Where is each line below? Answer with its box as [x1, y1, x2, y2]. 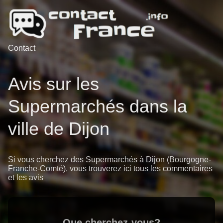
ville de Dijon [8, 118, 110, 139]
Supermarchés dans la [8, 96, 187, 117]
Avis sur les [8, 74, 99, 95]
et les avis [8, 173, 43, 182]
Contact [8, 43, 35, 52]
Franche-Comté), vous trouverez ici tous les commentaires [8, 164, 213, 173]
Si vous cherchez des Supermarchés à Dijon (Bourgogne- [8, 155, 211, 164]
